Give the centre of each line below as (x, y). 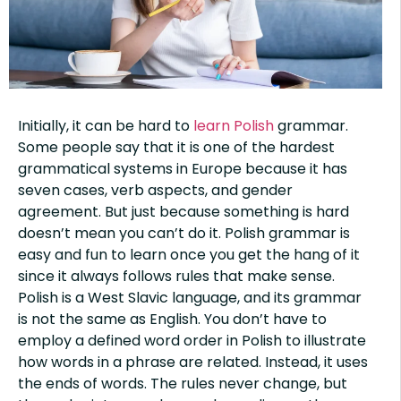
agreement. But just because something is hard (183, 212)
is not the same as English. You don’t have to (172, 320)
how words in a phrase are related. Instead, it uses (193, 363)
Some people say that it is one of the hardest (176, 148)
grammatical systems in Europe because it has (183, 169)
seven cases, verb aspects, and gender (155, 191)
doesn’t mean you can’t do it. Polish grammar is (184, 234)
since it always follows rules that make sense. (176, 277)
